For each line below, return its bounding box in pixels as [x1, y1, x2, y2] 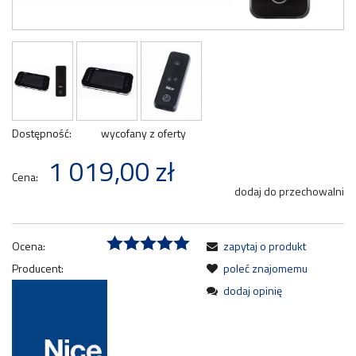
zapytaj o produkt [223, 237, 306, 254]
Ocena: [12, 237, 45, 254]
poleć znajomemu [223, 259, 308, 277]
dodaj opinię [223, 281, 282, 299]
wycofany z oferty [100, 124, 186, 141]
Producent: [12, 259, 64, 277]
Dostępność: [12, 124, 72, 141]
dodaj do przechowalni [234, 182, 344, 199]
